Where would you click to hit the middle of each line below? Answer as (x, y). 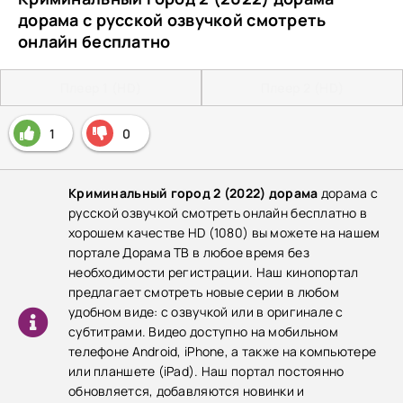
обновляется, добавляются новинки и (187, 391)
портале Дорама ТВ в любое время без (189, 252)
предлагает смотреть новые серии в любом (204, 292)
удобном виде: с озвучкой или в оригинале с (206, 312)
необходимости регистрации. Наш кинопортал (214, 272)
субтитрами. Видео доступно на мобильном (203, 331)
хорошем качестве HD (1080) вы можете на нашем (224, 233)
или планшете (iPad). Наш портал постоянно (206, 371)
